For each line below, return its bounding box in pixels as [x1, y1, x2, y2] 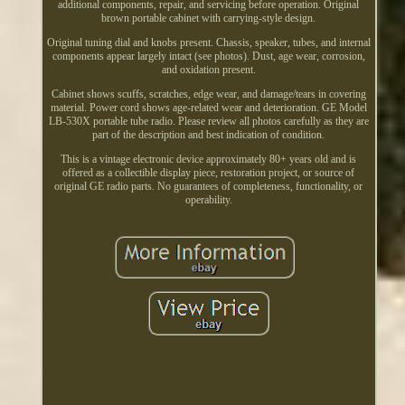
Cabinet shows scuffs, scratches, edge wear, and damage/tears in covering [51, 87, 366, 100]
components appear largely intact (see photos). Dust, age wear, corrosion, [52, 49, 365, 62]
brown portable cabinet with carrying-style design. [101, 11, 316, 24]
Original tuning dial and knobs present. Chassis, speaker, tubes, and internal [46, 35, 371, 49]
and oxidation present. [161, 62, 256, 76]
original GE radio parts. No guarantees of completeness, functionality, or [54, 179, 363, 193]
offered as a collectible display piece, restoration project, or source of [62, 165, 355, 179]
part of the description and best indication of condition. [92, 127, 325, 141]
